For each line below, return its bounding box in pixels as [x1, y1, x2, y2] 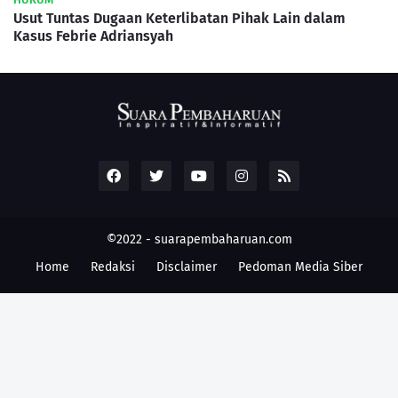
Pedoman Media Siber [238, 259, 362, 275]
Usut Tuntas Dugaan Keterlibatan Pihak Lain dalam [13, 9, 346, 27]
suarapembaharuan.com [154, 231, 292, 247]
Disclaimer [156, 259, 217, 275]
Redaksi [91, 259, 135, 275]
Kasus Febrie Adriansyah [13, 27, 173, 44]
